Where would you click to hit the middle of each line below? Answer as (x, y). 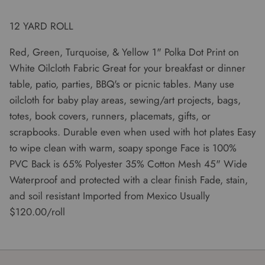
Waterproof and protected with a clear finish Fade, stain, (129, 180)
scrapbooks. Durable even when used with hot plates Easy (132, 132)
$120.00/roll (37, 212)
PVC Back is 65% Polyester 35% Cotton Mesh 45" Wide (128, 164)
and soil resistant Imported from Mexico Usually (109, 196)
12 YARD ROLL (41, 26)
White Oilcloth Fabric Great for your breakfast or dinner (127, 68)
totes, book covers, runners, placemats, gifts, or (110, 116)
